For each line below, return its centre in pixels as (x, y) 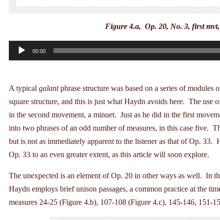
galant (49, 88)
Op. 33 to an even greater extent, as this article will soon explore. (109, 154)
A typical (24, 88)
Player (18, 60)
